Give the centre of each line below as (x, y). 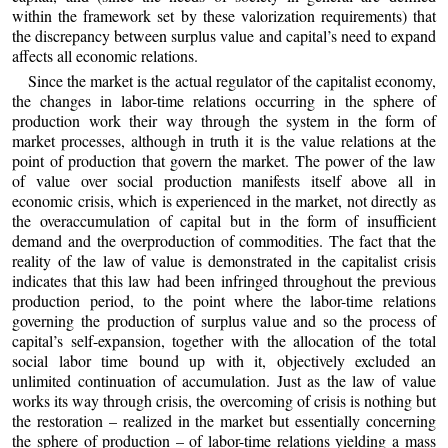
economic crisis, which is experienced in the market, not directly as (224, 200)
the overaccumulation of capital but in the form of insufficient (224, 220)
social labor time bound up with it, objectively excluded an (224, 360)
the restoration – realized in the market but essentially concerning (224, 420)
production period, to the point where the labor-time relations (224, 300)
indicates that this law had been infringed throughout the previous (224, 280)
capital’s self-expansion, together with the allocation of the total (224, 340)
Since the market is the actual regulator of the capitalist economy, (232, 80)
